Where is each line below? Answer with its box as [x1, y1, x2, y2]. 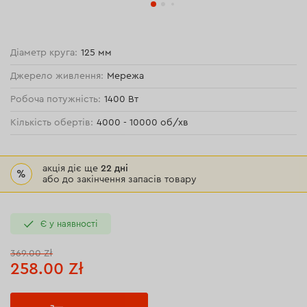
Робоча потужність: [10, 95, 101, 104]
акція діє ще [42, 164, 101, 173]
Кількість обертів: [10, 118, 94, 127]
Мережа [107, 71, 145, 81]
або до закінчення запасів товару [42, 175, 197, 184]
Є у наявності [40, 219, 98, 228]
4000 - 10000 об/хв [97, 118, 189, 127]
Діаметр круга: [10, 48, 78, 58]
